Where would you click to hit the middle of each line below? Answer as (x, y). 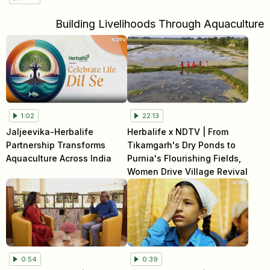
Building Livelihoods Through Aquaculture (160, 24)
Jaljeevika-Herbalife (50, 131)
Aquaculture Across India (59, 158)
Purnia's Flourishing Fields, (184, 158)
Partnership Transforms (56, 145)
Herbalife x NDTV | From (178, 131)
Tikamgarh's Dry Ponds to (182, 145)
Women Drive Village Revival (188, 171)
